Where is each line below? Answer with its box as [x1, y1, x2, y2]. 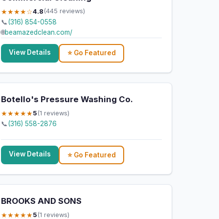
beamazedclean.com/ [5, 28, 73, 36]
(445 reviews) [44, 7, 86, 15]
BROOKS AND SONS [1, 196, 82, 206]
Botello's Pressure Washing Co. [1, 94, 133, 105]
